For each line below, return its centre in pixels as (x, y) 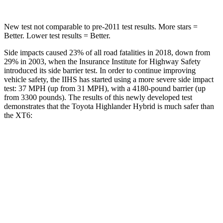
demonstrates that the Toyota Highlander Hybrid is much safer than (109, 106)
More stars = (177, 26)
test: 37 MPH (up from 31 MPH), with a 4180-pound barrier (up (105, 88)
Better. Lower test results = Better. (57, 35)
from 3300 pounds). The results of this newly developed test (98, 97)
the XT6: (18, 115)
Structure (64, 192)
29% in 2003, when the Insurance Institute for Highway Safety (102, 61)
